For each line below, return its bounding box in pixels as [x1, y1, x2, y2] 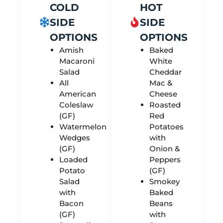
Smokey [149, 176, 180, 186]
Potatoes [149, 121, 184, 131]
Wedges [59, 132, 90, 142]
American [59, 89, 96, 99]
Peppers [149, 154, 181, 164]
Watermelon [59, 121, 107, 131]
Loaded [59, 154, 88, 164]
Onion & [149, 143, 180, 153]
